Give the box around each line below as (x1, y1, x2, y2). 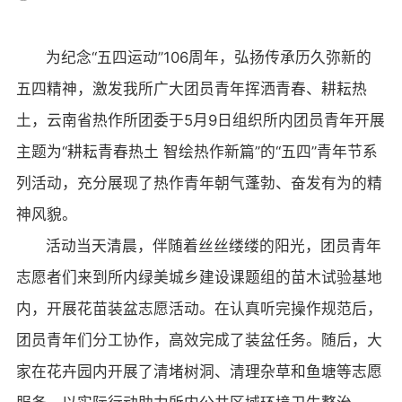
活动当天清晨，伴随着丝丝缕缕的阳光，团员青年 (46, 237, 382, 256)
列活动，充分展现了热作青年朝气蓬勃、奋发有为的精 (15, 174, 382, 193)
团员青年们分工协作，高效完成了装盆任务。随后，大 (15, 331, 382, 350)
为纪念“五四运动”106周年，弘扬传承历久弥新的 (46, 48, 372, 67)
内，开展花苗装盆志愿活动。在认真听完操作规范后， (15, 300, 382, 319)
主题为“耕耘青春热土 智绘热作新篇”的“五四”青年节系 (15, 143, 378, 162)
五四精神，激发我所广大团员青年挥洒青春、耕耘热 (15, 80, 367, 99)
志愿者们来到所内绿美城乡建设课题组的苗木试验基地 (15, 268, 382, 287)
